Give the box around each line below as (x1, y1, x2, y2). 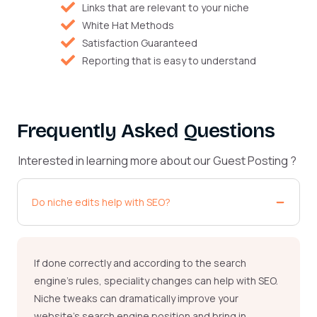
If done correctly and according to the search (34, 256, 246, 270)
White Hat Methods (82, 18, 174, 32)
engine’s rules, (34, 274, 104, 288)
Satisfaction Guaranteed (82, 35, 197, 50)
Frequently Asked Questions (17, 118, 275, 143)
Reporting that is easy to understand (82, 53, 256, 67)
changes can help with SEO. (149, 274, 278, 288)
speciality (104, 274, 149, 288)
